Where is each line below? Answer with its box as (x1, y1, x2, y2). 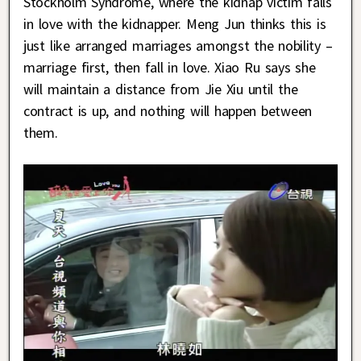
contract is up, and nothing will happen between (23, 102, 312, 121)
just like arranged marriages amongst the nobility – (23, 36, 333, 56)
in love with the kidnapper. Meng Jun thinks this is (23, 15, 326, 34)
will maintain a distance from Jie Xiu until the (23, 80, 298, 99)
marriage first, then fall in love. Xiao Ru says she (23, 58, 316, 77)
